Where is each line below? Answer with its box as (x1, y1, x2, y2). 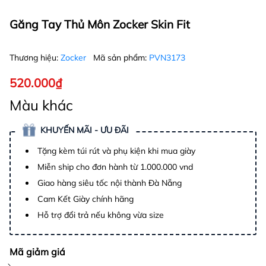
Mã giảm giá (9, 246, 65, 258)
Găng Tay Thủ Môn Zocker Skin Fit (9, 17, 190, 32)
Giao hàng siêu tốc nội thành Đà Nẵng (37, 178, 182, 189)
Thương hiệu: (9, 52, 61, 64)
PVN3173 (149, 52, 185, 64)
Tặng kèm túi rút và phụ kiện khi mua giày (37, 145, 195, 157)
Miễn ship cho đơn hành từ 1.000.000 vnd (37, 161, 193, 173)
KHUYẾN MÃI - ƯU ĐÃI (40, 125, 129, 136)
